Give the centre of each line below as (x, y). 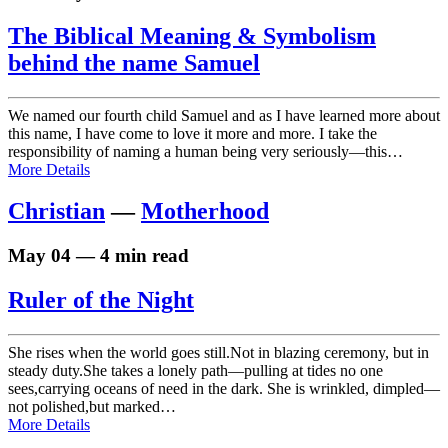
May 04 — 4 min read (98, 256)
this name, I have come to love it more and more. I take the (192, 133)
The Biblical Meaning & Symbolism (192, 35)
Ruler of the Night (101, 300)
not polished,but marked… (92, 407)
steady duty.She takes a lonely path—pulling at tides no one (195, 371)
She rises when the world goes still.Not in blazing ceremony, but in (218, 353)
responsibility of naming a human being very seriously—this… (205, 151)
